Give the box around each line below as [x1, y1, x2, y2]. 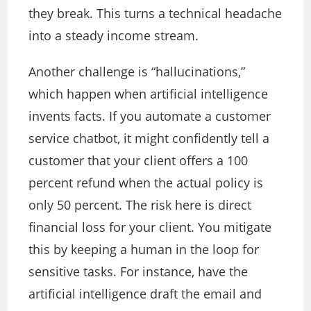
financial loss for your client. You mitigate [28, 219, 272, 236]
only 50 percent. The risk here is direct [28, 196, 252, 214]
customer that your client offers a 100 [28, 152, 249, 169]
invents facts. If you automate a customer [28, 108, 271, 125]
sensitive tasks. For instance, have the [28, 263, 249, 280]
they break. [28, 5, 97, 22]
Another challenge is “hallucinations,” [28, 63, 246, 81]
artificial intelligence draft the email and [28, 285, 262, 303]
